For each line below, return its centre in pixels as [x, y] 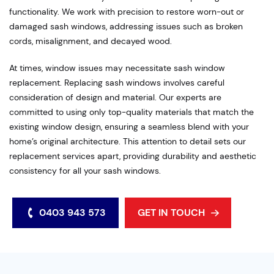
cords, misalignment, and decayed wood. [91, 41]
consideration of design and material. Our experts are [115, 98]
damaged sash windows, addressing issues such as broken [126, 27]
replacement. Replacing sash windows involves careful [117, 83]
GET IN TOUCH [171, 213]
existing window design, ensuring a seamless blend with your [129, 127]
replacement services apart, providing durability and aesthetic [133, 156]
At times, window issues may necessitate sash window [117, 68]
